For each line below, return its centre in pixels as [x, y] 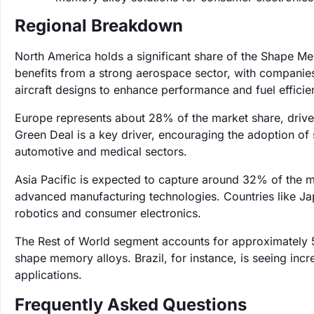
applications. [48, 275]
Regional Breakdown [99, 26]
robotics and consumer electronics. [108, 213]
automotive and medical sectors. [101, 151]
